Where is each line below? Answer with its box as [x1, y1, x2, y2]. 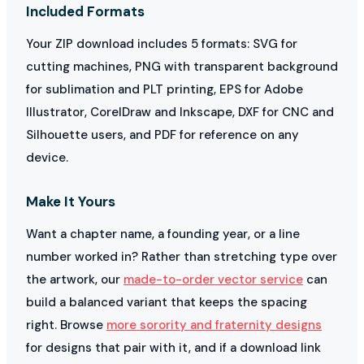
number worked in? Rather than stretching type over [26, 248, 337, 265]
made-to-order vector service [123, 271, 303, 288]
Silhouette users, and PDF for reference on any [26, 126, 299, 143]
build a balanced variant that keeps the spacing [26, 293, 307, 310]
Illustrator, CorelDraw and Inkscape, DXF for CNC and [26, 103, 334, 120]
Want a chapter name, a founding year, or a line [26, 225, 300, 242]
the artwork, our [26, 271, 123, 288]
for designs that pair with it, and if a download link [26, 339, 321, 356]
